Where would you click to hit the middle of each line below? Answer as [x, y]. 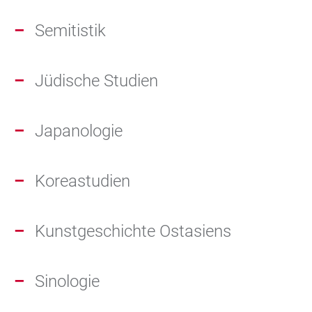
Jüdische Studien [96, 81]
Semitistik [70, 31]
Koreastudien [83, 181]
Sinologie [67, 281]
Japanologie [79, 131]
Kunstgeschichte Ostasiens [133, 231]
